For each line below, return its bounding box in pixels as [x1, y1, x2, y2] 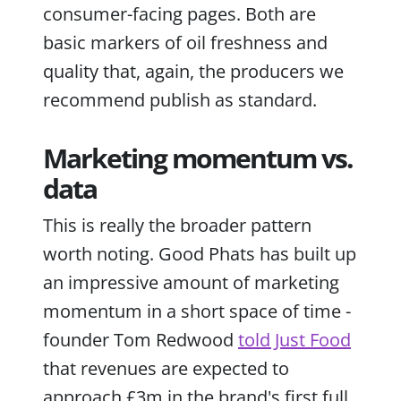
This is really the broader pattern [43, 212, 311, 237]
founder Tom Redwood [43, 327, 238, 352]
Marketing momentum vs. [43, 139, 353, 176]
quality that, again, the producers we [43, 58, 344, 83]
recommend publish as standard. [43, 87, 317, 112]
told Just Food [238, 327, 351, 352]
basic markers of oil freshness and [43, 30, 328, 55]
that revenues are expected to [43, 355, 289, 380]
